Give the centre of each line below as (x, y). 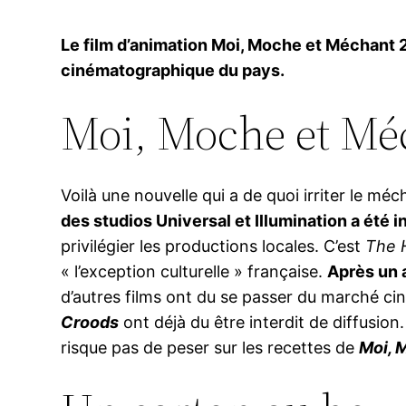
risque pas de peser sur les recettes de (210, 348)
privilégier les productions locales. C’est (213, 246)
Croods (90, 323)
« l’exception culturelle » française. (194, 272)
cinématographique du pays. (173, 71)
